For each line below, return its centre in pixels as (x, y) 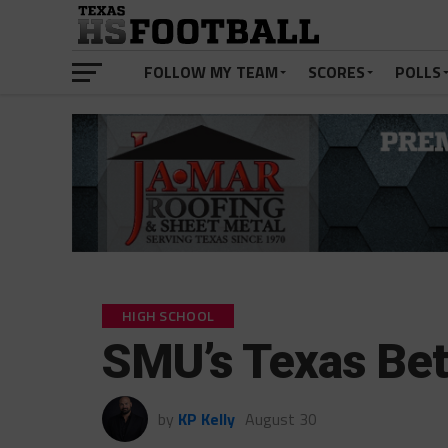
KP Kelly (206, 419)
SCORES (336, 72)
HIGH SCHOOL (168, 316)
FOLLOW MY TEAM (211, 72)
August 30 (281, 419)
